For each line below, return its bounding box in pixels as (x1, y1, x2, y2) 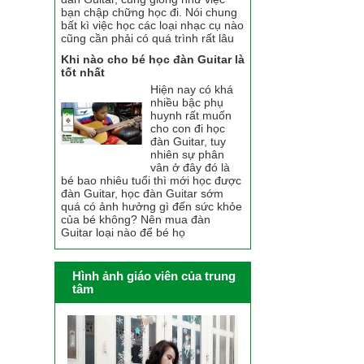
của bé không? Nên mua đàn (61, 213, 211, 227)
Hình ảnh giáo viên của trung (72, 270, 236, 284)
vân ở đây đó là (150, 161, 231, 175)
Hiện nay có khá (150, 83, 234, 97)
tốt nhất (61, 66, 106, 80)
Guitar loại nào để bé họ (61, 226, 186, 240)
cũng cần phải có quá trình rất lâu (61, 32, 235, 45)
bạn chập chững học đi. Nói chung (61, 6, 238, 19)
